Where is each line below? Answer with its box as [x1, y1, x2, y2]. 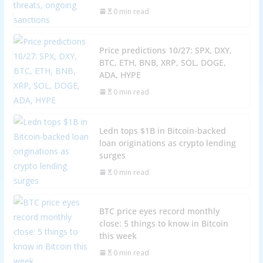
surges [99, 149, 126, 161]
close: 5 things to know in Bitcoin [99, 217, 228, 229]
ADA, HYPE [99, 69, 141, 80]
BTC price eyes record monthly [99, 205, 220, 217]
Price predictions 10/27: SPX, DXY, [99, 44, 232, 56]
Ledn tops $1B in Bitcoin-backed [99, 124, 226, 136]
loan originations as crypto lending [99, 137, 236, 149]
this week [99, 230, 137, 241]
